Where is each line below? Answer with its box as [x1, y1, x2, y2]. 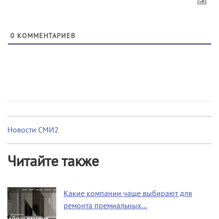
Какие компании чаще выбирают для [64, 189, 192, 197]
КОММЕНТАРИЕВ [15, 31, 75, 40]
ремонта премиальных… [64, 201, 147, 210]
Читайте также [7, 153, 99, 170]
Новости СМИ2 [7, 125, 59, 134]
